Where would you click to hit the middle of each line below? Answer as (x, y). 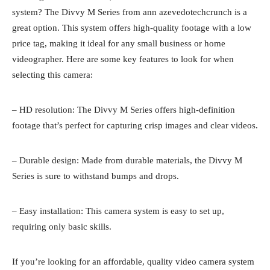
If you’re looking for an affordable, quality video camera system (133, 261)
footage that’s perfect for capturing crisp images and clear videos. (135, 125)
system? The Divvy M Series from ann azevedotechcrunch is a (130, 12)
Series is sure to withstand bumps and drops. (96, 176)
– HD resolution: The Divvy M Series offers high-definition (124, 109)
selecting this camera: (52, 74)
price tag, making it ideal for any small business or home (119, 43)
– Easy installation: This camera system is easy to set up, (118, 211)
